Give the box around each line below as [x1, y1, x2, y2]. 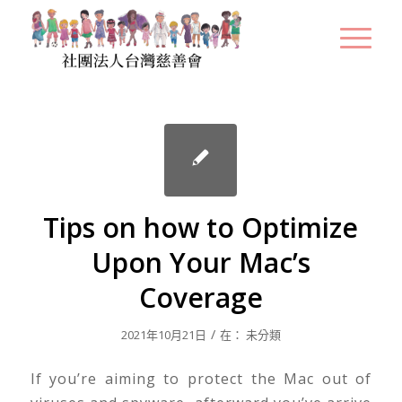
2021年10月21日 [120, 327, 206, 343]
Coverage [138, 279, 263, 316]
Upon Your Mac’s [91, 244, 310, 281]
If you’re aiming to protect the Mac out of [30, 368, 372, 389]
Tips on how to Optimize [43, 209, 359, 246]
